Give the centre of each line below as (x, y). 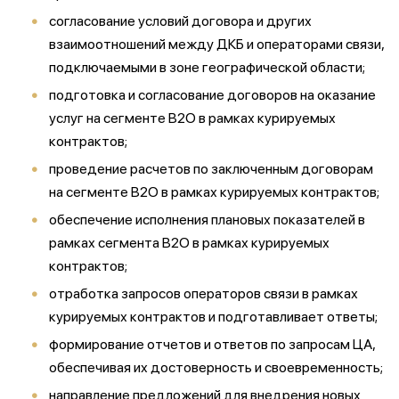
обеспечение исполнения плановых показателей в (207, 220)
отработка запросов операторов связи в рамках (204, 293)
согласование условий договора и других (180, 21)
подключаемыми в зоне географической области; (207, 67)
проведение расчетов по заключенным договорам (211, 169)
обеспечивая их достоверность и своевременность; (216, 367)
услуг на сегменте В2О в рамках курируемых (192, 118)
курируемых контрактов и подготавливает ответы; (213, 317)
